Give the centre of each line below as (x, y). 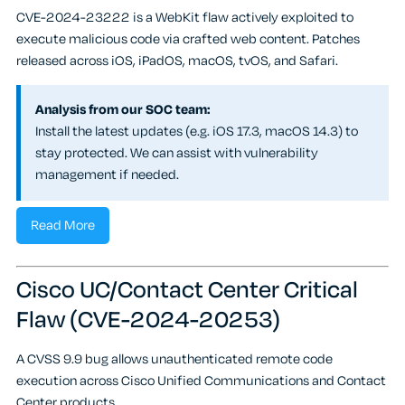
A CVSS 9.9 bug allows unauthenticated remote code (174, 360)
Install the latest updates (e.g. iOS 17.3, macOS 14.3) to (197, 132)
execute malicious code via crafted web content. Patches (188, 39)
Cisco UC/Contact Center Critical (187, 290)
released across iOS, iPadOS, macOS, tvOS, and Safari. (177, 61)
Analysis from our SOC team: (122, 110)
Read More (63, 226)
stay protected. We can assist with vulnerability (177, 154)
